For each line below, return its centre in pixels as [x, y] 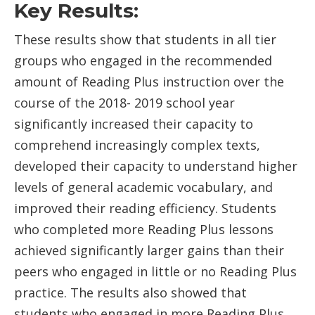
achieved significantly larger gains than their [149, 251]
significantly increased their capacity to [134, 124]
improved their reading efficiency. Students [145, 208]
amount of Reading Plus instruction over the [149, 82]
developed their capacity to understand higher [156, 166]
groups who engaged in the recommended [143, 61]
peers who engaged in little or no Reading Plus [155, 272]
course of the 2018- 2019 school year [124, 103]
